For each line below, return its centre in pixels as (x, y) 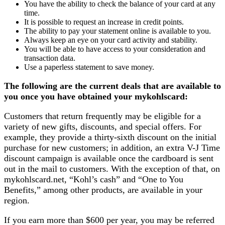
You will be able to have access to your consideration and (115, 49)
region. (17, 200)
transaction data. (50, 58)
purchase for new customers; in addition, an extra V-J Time (112, 147)
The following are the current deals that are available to (113, 86)
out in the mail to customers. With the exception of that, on (112, 168)
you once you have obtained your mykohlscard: (96, 96)
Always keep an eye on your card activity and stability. (111, 40)
